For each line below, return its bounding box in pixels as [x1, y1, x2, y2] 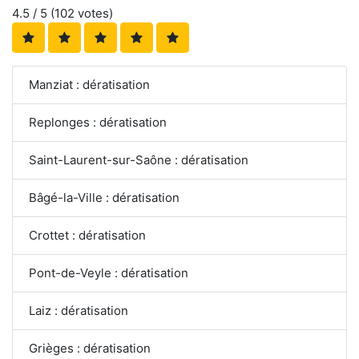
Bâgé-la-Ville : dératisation [29, 189, 180, 205]
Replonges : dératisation [29, 114, 167, 130]
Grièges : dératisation [29, 340, 151, 356]
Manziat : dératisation [29, 76, 150, 92]
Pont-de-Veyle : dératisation [29, 264, 189, 280]
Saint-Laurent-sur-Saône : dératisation [29, 151, 248, 167]
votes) [75, 5, 113, 21]
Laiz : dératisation [29, 302, 128, 318]
